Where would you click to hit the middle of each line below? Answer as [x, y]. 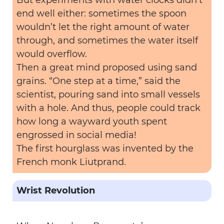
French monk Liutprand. [71, 162]
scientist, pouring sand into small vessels [108, 94]
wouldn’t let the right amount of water [103, 27]
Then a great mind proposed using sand [107, 67]
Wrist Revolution [56, 190]
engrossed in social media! [76, 135]
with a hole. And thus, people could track [108, 108]
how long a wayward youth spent [92, 121]
